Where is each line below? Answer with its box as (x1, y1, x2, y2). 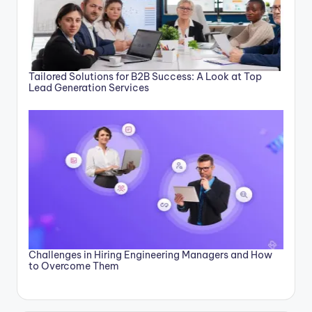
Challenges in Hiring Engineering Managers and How (29, 248, 272, 261)
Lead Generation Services (29, 81, 149, 94)
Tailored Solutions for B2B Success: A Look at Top (29, 70, 262, 83)
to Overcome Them (29, 259, 119, 272)
